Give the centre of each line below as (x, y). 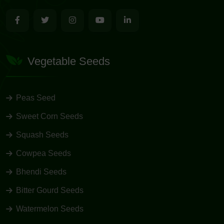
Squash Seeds (42, 134)
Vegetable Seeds (69, 61)
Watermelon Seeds (50, 208)
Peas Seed (36, 97)
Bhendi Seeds (41, 171)
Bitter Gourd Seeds (50, 190)
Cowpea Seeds (43, 153)
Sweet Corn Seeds (49, 116)
